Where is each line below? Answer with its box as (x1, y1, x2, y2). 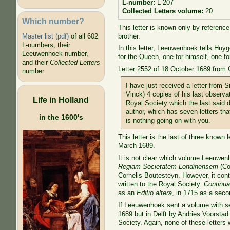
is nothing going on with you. (126, 117, 211, 125)
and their (22, 59, 50, 67)
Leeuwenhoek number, (22, 50, 88, 58)
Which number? (22, 16, 84, 26)
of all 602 (68, 32, 98, 41)
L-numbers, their (22, 41, 70, 49)
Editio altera (137, 188, 172, 197)
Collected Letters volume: (122, 7, 205, 15)
